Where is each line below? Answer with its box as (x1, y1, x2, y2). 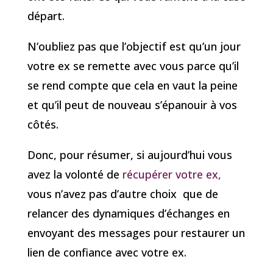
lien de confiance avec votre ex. (27, 245, 186, 260)
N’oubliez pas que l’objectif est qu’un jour (27, 39, 241, 54)
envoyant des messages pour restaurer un (27, 225, 245, 241)
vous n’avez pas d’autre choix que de (27, 186, 218, 202)
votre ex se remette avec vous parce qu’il (27, 58, 239, 74)
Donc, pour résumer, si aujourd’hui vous (27, 147, 232, 163)
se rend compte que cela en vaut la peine (27, 78, 238, 93)
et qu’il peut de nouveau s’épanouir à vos (27, 97, 237, 113)
